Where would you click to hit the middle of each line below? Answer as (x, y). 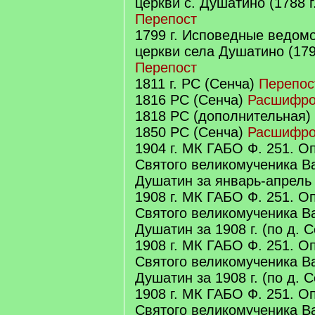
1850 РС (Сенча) (191, 132)
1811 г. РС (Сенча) (197, 84)
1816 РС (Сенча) (191, 100)
